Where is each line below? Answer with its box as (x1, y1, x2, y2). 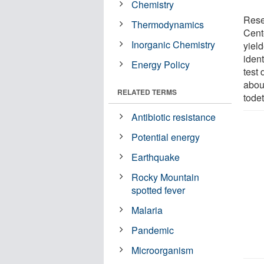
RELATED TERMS (117, 86, 177, 97)
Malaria (131, 203, 163, 217)
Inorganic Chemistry (131, 37, 216, 51)
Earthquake (131, 150, 180, 164)
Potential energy (131, 130, 200, 144)
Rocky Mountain (131, 170, 200, 184)
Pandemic (131, 223, 174, 237)
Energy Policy (131, 57, 190, 71)
